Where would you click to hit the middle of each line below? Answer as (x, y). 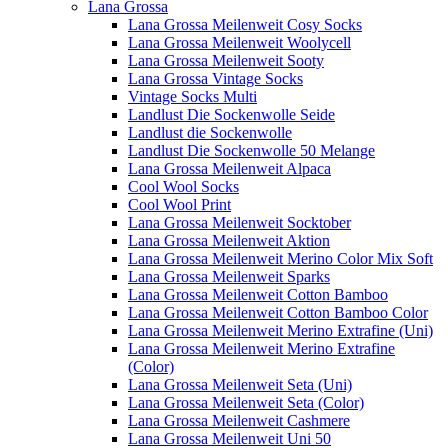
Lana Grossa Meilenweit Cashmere (239, 420)
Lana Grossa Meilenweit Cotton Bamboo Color (278, 312)
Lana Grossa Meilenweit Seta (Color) (246, 402)
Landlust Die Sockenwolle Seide (231, 114)
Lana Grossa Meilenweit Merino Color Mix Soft (280, 258)
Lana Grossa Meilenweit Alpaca (229, 168)
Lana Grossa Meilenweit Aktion (229, 240)
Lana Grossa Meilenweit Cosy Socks (245, 24)
